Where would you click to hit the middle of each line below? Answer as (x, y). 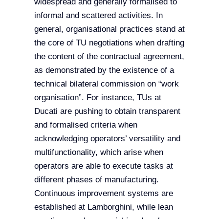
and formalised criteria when (86, 125)
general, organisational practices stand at (109, 29)
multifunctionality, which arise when (99, 152)
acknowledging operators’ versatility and (107, 138)
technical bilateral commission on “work (106, 84)
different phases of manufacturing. (96, 179)
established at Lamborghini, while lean (103, 207)
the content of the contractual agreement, (109, 56)
